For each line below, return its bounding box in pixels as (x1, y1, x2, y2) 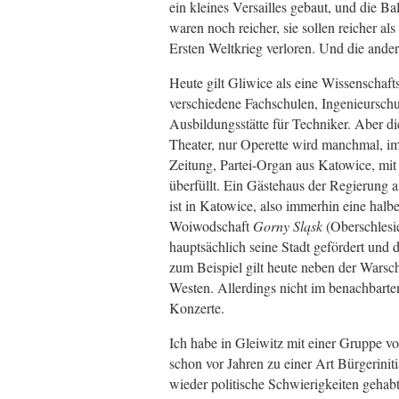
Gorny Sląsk (252, 216, 322, 236)
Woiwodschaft (168, 216, 253, 236)
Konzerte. (168, 298, 224, 318)
